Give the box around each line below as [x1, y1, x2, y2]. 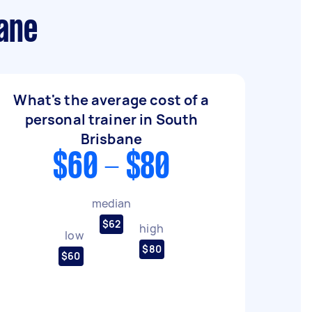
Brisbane [80, 130, 143, 148]
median [91, 195, 132, 211]
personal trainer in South [24, 110, 198, 129]
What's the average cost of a [13, 91, 210, 109]
